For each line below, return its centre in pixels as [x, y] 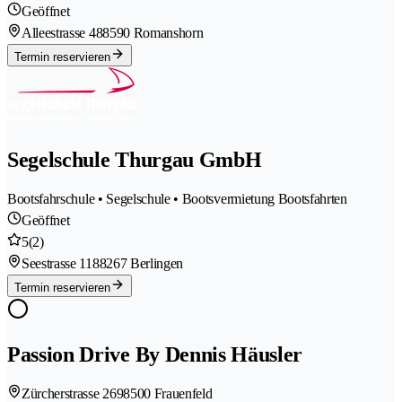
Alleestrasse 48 [62, 33]
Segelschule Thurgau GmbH [135, 160]
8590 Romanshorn [153, 33]
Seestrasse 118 [61, 264]
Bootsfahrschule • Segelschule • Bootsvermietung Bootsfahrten [177, 199]
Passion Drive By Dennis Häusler [155, 354]
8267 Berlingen [141, 264]
